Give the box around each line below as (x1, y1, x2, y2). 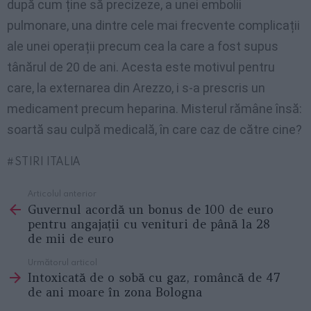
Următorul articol (28, 255, 97, 267)
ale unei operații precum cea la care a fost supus (7, 39, 278, 54)
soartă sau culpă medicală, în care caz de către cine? (7, 122, 302, 137)
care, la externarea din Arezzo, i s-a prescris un (7, 81, 265, 96)
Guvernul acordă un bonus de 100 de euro (28, 201, 274, 217)
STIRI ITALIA (14, 154, 81, 169)
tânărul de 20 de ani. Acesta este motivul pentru (7, 60, 275, 75)
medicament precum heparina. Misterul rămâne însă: (7, 101, 302, 117)
